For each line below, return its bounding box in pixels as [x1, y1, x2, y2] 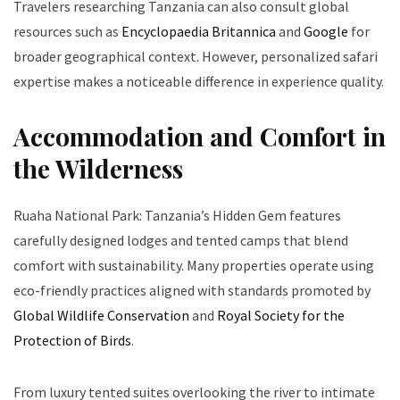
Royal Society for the [217, 306, 345, 325]
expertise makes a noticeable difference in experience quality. [13, 72, 384, 91]
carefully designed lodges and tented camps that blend [13, 231, 348, 250]
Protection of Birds [13, 331, 131, 350]
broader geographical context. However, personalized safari [13, 47, 378, 66]
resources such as [13, 22, 121, 41]
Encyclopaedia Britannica [121, 22, 276, 41]
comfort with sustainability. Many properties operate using [13, 256, 374, 275]
